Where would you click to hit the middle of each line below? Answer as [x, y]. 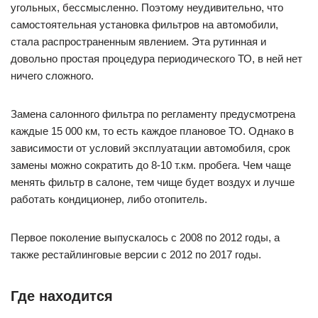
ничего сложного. [52, 76]
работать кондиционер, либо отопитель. [109, 199]
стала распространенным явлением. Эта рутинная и [138, 42]
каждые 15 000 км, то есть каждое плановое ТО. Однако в [152, 131]
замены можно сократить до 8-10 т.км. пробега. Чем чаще [151, 165]
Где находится [62, 296]
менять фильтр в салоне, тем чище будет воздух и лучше [153, 182]
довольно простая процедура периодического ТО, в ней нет [157, 59]
